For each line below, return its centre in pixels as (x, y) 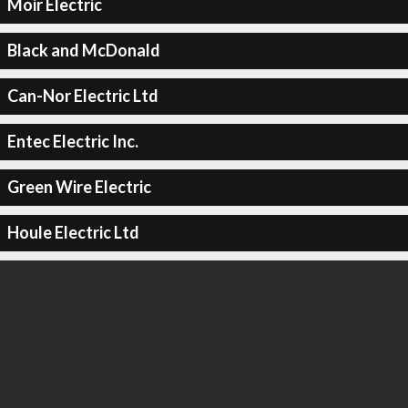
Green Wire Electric (79, 187)
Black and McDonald (83, 50)
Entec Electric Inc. (72, 141)
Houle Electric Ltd (73, 232)
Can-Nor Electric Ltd (82, 96)
